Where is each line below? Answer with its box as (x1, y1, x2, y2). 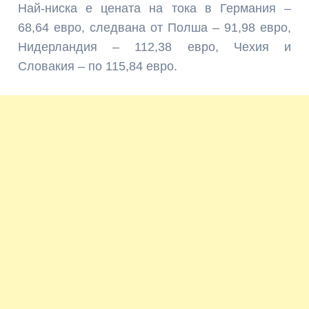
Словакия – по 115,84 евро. (18, 59, 178, 73)
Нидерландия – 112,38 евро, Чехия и (18, 39, 291, 54)
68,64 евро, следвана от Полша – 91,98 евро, (18, 20, 291, 34)
